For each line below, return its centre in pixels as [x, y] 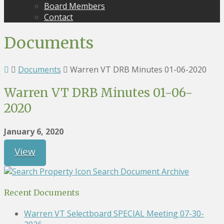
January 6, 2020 [34, 131]
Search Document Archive [141, 171]
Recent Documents [42, 192]
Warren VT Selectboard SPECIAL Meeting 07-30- [114, 214]
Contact [58, 17]
